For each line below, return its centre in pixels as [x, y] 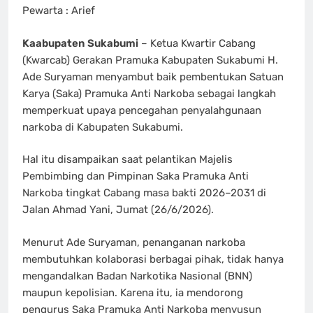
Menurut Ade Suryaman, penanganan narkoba [134, 242]
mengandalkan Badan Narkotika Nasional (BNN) [137, 276]
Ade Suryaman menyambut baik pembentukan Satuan [153, 77]
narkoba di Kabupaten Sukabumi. [103, 127]
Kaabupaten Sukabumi [80, 43]
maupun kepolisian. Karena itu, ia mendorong [133, 292]
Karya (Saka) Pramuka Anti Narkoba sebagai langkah [149, 93]
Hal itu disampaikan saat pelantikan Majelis [128, 160]
